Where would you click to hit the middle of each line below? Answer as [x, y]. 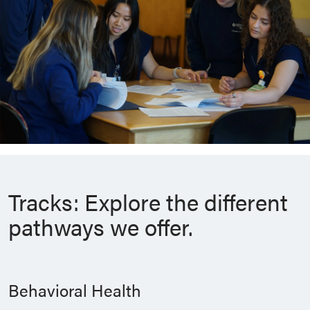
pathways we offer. [101, 227]
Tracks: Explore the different [148, 202]
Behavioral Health [75, 290]
